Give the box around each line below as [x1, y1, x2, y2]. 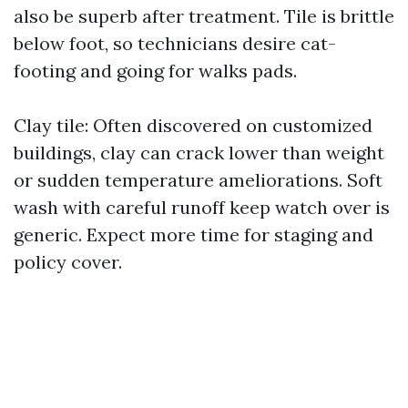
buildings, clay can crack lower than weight [14, 141, 384, 164]
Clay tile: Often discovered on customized [14, 114, 372, 137]
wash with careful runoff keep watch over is [14, 196, 390, 219]
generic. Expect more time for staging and [14, 223, 373, 246]
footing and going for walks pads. [14, 59, 297, 82]
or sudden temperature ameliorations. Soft [14, 168, 382, 191]
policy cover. [14, 250, 122, 273]
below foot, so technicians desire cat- [14, 32, 336, 55]
